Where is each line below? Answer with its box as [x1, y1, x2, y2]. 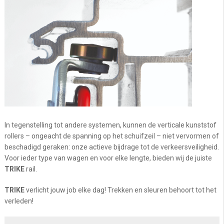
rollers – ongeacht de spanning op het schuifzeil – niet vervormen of [4, 131, 219, 140]
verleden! [4, 196, 33, 205]
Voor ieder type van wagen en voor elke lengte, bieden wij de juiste [4, 153, 212, 162]
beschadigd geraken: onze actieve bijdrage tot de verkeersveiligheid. [4, 142, 219, 151]
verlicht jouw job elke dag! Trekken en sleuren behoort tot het [24, 185, 216, 194]
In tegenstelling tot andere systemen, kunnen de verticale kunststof [4, 120, 216, 129]
